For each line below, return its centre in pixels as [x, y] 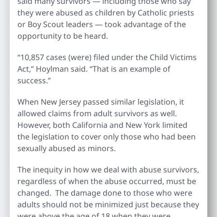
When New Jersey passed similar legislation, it [101, 101]
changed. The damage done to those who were [105, 193]
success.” [34, 80]
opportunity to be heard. [63, 36]
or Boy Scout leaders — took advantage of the [102, 24]
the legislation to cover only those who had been [107, 136]
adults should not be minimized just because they [108, 204]
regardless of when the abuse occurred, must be [107, 181]
